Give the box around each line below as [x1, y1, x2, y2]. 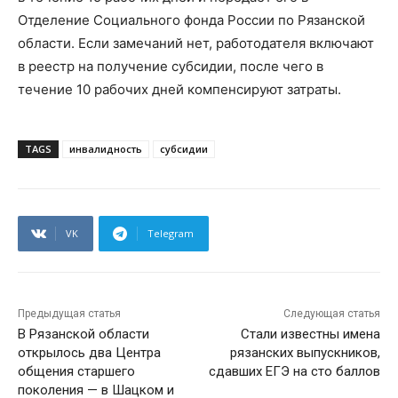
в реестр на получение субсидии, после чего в [18, 58, 323, 76]
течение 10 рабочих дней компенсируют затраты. [18, 81, 341, 99]
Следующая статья [283, 307, 380, 321]
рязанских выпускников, [229, 345, 380, 362]
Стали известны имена [240, 326, 380, 343]
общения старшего [18, 363, 135, 380]
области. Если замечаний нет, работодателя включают [18, 35, 374, 52]
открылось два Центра [18, 345, 161, 362]
